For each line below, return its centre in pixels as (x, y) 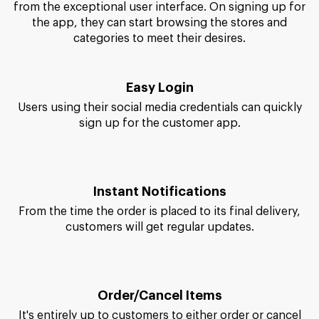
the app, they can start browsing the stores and (159, 22)
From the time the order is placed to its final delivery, (159, 240)
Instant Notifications (159, 220)
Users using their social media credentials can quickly (159, 136)
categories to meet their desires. (159, 38)
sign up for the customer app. (159, 151)
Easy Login (159, 116)
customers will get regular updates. (159, 255)
